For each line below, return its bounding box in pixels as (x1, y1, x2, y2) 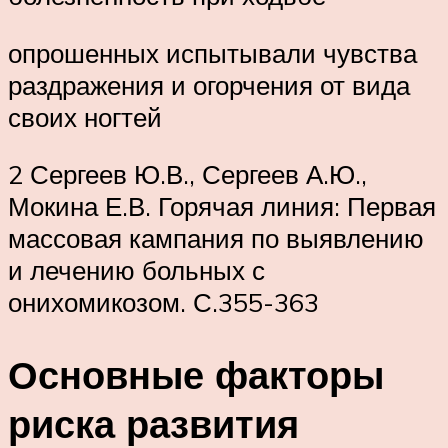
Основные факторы (8, 350, 384, 400)
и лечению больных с (8, 254, 265, 287)
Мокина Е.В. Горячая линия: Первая (8, 190, 436, 223)
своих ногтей (8, 100, 162, 133)
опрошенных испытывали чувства (8, 36, 417, 69)
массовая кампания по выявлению (8, 222, 424, 255)
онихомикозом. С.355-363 (8, 286, 319, 319)
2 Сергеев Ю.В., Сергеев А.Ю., (8, 158, 367, 191)
